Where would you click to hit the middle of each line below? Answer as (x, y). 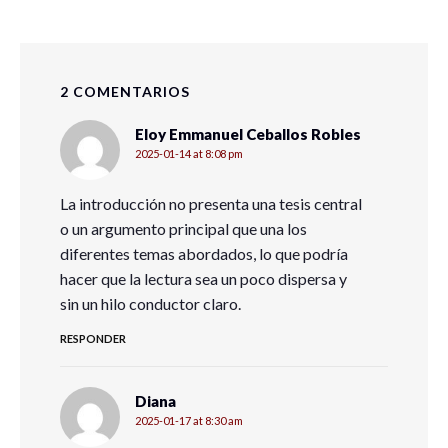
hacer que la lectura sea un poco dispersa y (203, 279)
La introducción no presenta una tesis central (211, 204)
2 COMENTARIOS (125, 92)
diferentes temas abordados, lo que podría (204, 254)
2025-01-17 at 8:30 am (189, 421)
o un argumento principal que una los (183, 229)
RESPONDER (93, 339)
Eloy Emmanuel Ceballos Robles (248, 134)
